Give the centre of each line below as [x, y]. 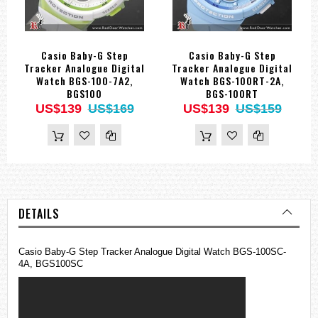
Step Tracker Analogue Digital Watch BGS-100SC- [181, 252]
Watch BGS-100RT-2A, [232, 81]
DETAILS [39, 214]
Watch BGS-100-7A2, [84, 81]
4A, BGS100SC [51, 264]
